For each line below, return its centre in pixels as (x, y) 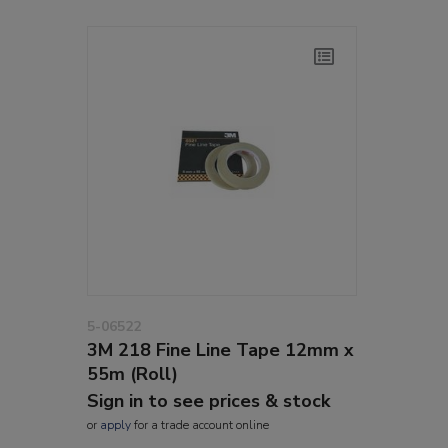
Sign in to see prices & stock (208, 400)
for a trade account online (200, 424)
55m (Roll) (132, 373)
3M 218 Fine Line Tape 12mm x (220, 349)
